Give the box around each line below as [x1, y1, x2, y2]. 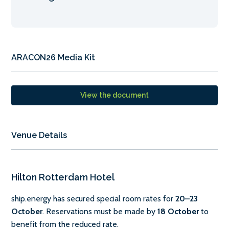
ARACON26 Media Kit [11, 53, 95, 63]
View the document [80, 91, 149, 100]
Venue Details [11, 130, 67, 141]
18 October [157, 207, 199, 217]
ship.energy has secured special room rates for [11, 194, 175, 204]
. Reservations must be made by [42, 207, 157, 217]
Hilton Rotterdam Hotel [11, 172, 114, 183]
